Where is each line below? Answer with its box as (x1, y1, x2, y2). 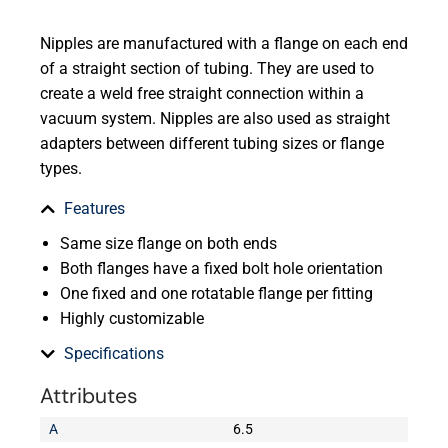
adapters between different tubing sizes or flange (40, 134, 384, 154)
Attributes (40, 382, 138, 411)
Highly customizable (60, 309, 204, 329)
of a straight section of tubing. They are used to (40, 59, 374, 79)
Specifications (64, 344, 164, 364)
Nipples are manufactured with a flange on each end (40, 34, 408, 54)
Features (64, 199, 125, 219)
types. (40, 159, 82, 179)
